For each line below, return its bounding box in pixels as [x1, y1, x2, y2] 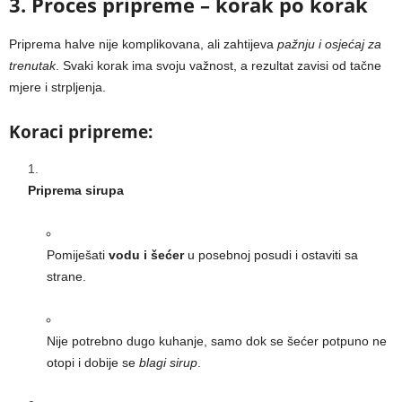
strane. [47, 269, 86, 284]
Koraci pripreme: [9, 120, 153, 144]
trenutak [9, 58, 56, 74]
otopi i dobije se [47, 355, 139, 371]
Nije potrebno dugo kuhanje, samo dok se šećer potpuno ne [47, 334, 387, 349]
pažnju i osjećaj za [277, 37, 381, 52]
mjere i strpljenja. [9, 80, 106, 95]
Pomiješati [47, 248, 109, 263]
